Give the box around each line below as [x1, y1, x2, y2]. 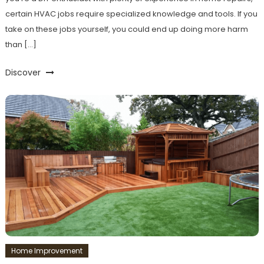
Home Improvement [11, 246, 82, 256]
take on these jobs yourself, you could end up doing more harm [5, 24, 248, 35]
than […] [5, 39, 37, 51]
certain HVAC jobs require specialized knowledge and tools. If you [5, 8, 258, 20]
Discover [5, 67, 43, 79]
